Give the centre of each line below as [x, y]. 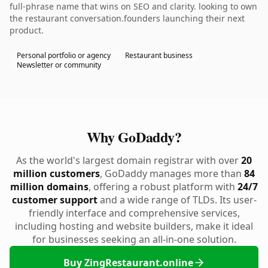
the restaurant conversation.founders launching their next [127, 18]
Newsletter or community [59, 65]
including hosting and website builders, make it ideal [134, 226]
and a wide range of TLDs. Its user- [177, 200]
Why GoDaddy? [134, 137]
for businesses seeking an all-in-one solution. [134, 239]
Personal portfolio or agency [64, 55]
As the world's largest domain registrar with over [129, 160]
